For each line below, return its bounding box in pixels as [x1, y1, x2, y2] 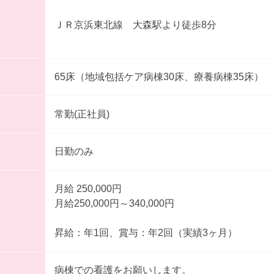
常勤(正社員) [54, 108, 109, 119]
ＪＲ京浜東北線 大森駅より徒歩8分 [54, 19, 217, 30]
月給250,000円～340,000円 [54, 198, 174, 209]
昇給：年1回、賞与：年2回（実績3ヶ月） [54, 227, 237, 238]
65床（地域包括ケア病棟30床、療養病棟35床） [54, 71, 264, 82]
